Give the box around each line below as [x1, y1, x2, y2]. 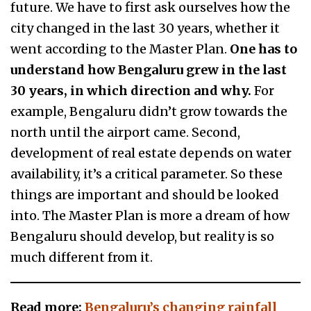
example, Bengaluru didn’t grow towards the [10, 103, 287, 120]
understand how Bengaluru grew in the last [10, 62, 287, 78]
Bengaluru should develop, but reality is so [10, 228, 274, 245]
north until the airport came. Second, [10, 124, 240, 141]
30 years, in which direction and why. [10, 83, 251, 99]
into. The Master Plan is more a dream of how [10, 208, 289, 224]
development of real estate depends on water [10, 145, 292, 162]
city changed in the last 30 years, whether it [10, 20, 280, 37]
